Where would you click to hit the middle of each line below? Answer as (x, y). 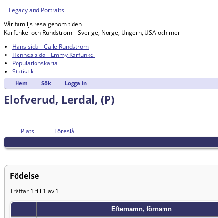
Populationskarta (35, 63)
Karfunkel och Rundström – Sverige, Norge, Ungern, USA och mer (92, 32)
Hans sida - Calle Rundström (50, 46)
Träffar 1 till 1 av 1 (34, 191)
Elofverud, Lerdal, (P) (59, 99)
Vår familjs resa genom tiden (43, 24)
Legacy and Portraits (36, 10)
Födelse (24, 176)
